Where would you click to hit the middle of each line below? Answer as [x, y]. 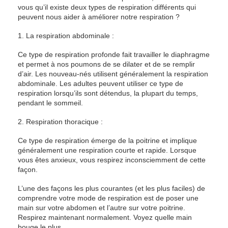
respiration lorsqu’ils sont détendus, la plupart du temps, [108, 93]
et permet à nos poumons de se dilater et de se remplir [106, 64]
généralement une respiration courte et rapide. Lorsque [107, 150]
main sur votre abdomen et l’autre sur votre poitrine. [102, 208]
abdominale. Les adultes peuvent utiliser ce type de [101, 83]
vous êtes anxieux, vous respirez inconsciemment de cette [112, 160]
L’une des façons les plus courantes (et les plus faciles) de [111, 188]
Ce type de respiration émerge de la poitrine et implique [107, 140]
